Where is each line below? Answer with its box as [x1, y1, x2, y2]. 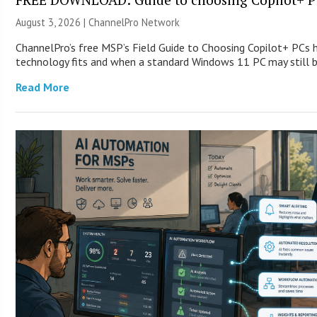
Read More [16, 79, 70, 94]
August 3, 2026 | [16, 15, 89, 29]
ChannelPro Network [88, 15, 180, 29]
